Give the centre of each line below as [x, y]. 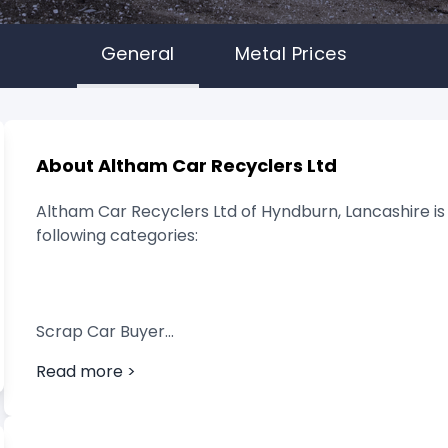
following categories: [117, 235]
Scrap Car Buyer [100, 331]
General [137, 53]
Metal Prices [291, 53]
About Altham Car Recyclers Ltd [186, 165]
